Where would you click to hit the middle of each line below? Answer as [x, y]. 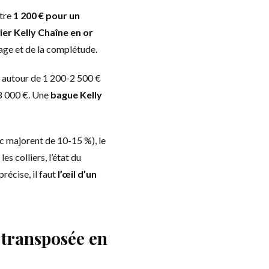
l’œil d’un [77, 174]
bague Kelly [76, 95]
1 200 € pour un [47, 15]
